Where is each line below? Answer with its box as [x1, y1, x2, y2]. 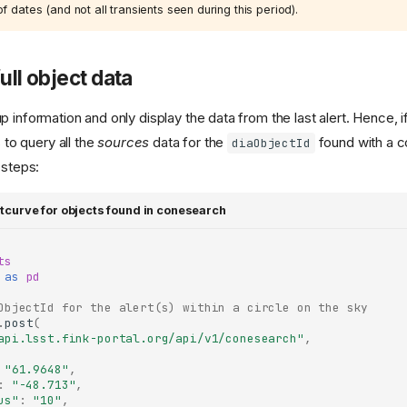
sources [97, 134, 150, 152]
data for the [149, 134, 228, 152]
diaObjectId [232, 135, 311, 152]
